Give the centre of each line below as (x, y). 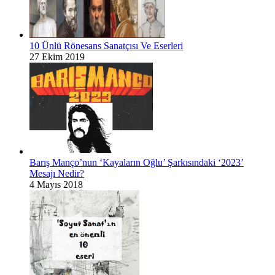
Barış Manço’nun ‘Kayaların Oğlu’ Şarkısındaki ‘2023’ (137, 162)
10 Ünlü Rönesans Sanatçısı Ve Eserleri (106, 45)
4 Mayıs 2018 (56, 184)
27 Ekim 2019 (57, 56)
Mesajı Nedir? (57, 173)
